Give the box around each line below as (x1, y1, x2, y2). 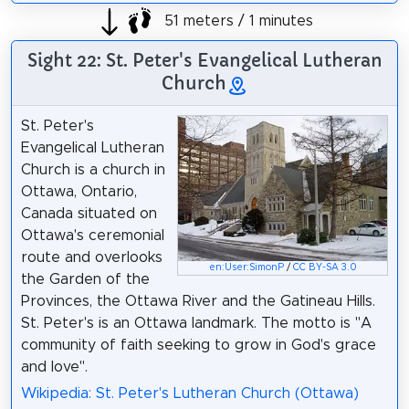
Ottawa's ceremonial (20, 227, 164, 243)
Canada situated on (20, 205, 157, 221)
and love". (20, 359, 88, 374)
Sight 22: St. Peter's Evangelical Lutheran (26, 48, 383, 71)
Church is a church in (20, 162, 165, 177)
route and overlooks (20, 249, 163, 265)
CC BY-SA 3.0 (292, 262, 357, 272)
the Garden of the (20, 271, 150, 287)
